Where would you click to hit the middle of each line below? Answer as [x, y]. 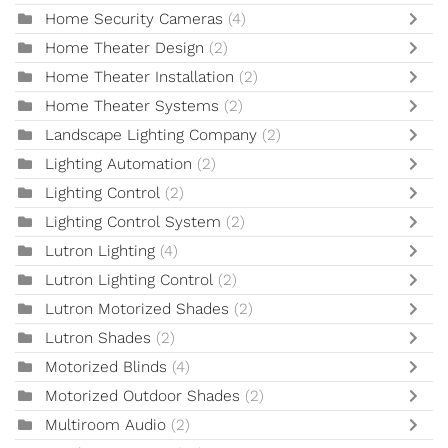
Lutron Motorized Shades [137, 309]
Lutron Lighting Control [129, 280]
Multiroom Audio [105, 425]
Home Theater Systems [132, 106]
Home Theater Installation [142, 77]
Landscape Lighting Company [153, 135]
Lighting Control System [133, 222]
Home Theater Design [124, 48]
